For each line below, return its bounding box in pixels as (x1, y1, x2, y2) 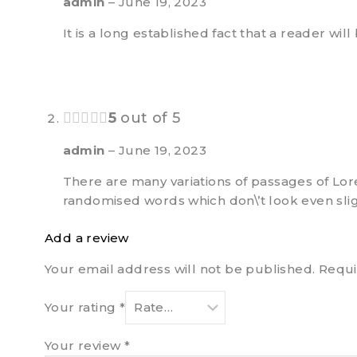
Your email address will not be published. (45, 261, 316, 277)
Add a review (45, 229, 129, 245)
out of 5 (116, 109, 181, 127)
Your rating (45, 299, 120, 315)
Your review (45, 337, 124, 353)
